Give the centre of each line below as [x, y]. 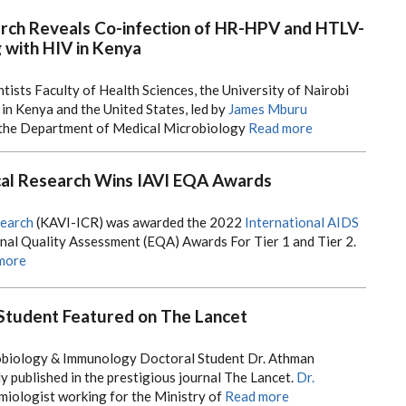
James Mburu [268, 108]
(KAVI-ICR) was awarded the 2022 [139, 222]
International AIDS [302, 222]
